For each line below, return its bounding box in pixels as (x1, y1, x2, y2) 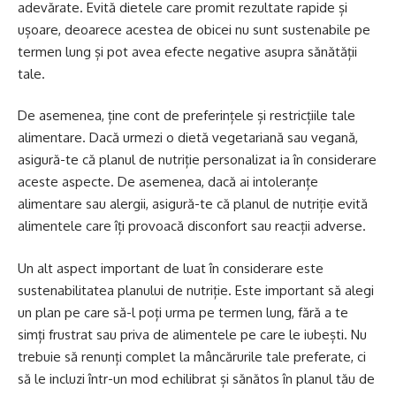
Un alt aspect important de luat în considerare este (18, 259, 324, 277)
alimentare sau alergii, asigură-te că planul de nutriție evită (18, 195, 368, 213)
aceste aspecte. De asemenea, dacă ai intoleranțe (18, 173, 318, 191)
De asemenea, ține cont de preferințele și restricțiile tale (18, 107, 355, 125)
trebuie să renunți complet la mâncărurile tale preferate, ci (18, 347, 366, 365)
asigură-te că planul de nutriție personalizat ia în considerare (18, 151, 377, 169)
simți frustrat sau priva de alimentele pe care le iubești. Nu (18, 325, 367, 343)
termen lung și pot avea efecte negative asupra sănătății (18, 42, 357, 60)
